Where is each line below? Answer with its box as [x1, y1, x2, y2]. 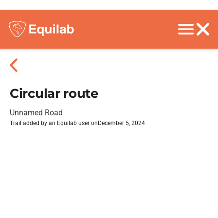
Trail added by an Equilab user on [10, 120, 98, 127]
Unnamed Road [10, 108, 63, 117]
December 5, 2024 [98, 120, 145, 127]
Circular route [10, 86, 98, 101]
